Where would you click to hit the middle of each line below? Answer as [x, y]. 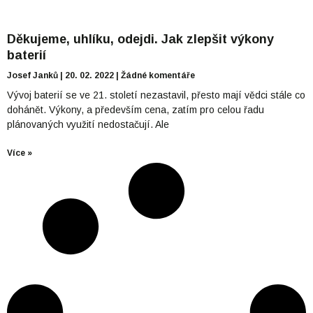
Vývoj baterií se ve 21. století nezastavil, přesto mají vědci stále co [156, 95]
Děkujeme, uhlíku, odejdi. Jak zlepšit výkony [140, 39]
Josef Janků [34, 76]
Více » [20, 153]
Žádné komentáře [157, 76]
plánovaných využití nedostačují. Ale [88, 125]
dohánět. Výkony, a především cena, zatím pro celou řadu [136, 110]
